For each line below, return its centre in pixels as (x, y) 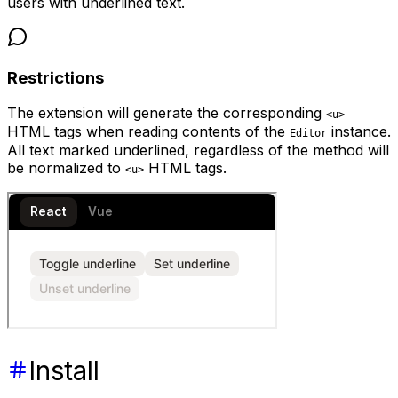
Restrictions (56, 77)
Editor (308, 134)
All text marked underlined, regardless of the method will (198, 151)
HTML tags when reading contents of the (148, 132)
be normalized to (66, 168)
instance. (359, 132)
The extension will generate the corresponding (167, 113)
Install (64, 371)
